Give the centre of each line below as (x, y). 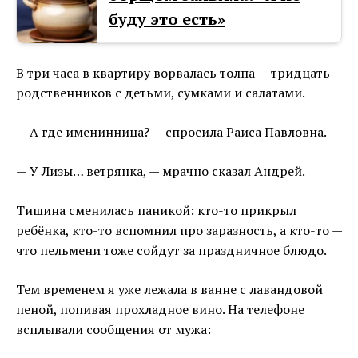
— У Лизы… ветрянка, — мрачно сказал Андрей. (161, 171)
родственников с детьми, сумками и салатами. (161, 93)
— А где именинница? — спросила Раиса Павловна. (171, 132)
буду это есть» (167, 19)
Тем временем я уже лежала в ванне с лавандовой (169, 290)
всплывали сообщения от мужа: (113, 330)
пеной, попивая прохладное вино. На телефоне (160, 310)
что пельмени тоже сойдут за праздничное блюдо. (171, 251)
